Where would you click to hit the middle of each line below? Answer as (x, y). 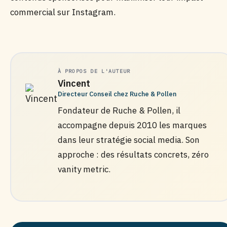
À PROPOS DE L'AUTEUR (94, 71)
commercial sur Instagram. (63, 12)
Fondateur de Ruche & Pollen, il (119, 110)
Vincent (74, 83)
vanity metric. (84, 169)
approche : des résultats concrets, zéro (133, 154)
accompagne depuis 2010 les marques (132, 125)
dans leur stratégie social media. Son (128, 140)
